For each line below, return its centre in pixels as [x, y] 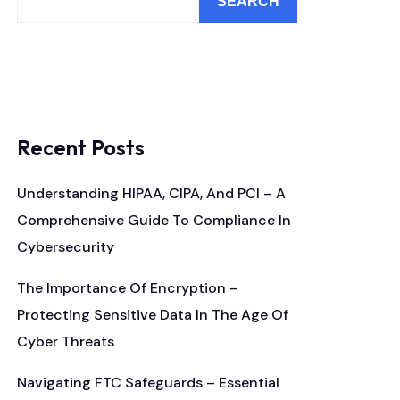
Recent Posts [81, 147]
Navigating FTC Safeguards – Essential [148, 383]
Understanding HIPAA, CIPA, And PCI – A [151, 193]
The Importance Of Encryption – [128, 288]
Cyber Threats [66, 342]
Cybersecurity [66, 247]
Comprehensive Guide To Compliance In [154, 220]
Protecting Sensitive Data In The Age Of [153, 315]
